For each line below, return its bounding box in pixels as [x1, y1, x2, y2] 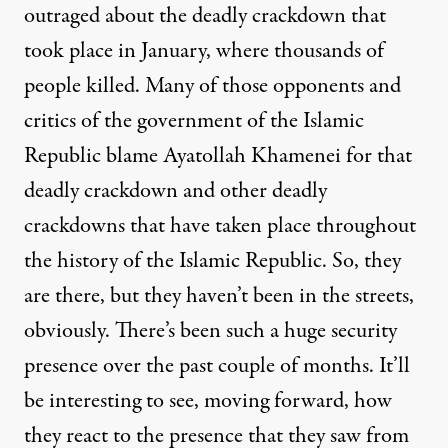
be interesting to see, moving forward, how [24, 384, 392, 417]
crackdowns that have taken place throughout [24, 209, 416, 242]
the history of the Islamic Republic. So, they [24, 244, 401, 277]
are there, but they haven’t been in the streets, [24, 279, 414, 312]
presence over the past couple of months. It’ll [24, 349, 410, 382]
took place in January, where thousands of [24, 34, 384, 67]
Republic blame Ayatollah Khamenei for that [24, 139, 412, 172]
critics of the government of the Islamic [24, 104, 364, 137]
